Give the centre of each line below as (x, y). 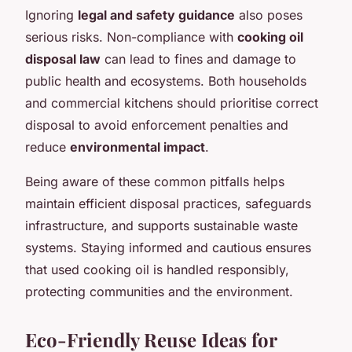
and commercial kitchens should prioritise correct (172, 103)
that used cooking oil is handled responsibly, (157, 269)
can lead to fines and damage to (198, 59)
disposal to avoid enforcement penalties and (157, 125)
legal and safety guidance (156, 15)
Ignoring (51, 15)
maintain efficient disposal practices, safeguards (168, 203)
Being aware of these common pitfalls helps (155, 181)
